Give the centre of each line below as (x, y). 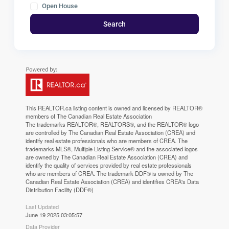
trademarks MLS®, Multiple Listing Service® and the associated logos (112, 149)
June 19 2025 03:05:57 (54, 215)
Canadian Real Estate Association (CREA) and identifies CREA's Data (112, 182)
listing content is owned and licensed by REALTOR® (137, 108)
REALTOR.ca (55, 108)
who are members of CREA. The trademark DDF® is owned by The (110, 174)
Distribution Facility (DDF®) (60, 190)
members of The (47, 116)
